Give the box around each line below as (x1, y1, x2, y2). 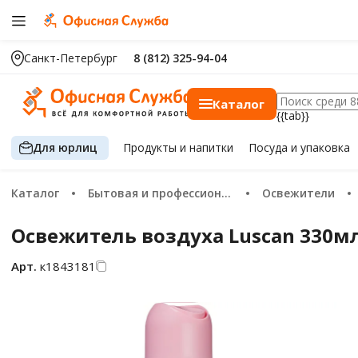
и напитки (180, 140, 234, 155)
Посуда (248, 140, 291, 155)
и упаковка (290, 140, 350, 155)
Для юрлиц (33, 139, 97, 155)
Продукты (123, 140, 181, 155)
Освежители (271, 185, 335, 201)
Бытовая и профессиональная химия (94, 185, 221, 201)
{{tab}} (276, 108, 309, 123)
